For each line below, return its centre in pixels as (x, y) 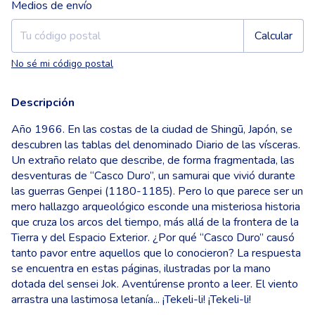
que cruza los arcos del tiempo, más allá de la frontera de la (155, 223)
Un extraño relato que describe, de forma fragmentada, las (153, 161)
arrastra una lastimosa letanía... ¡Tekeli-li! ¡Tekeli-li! (131, 300)
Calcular (274, 36)
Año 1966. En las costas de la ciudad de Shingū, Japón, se (152, 130)
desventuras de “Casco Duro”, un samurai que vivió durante (153, 176)
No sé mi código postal (62, 64)
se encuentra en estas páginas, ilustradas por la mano (141, 269)
